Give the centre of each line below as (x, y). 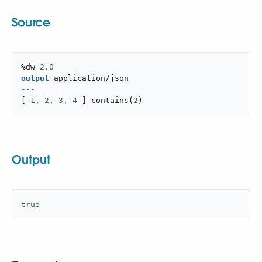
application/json (91, 78)
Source (31, 22)
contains (110, 100)
